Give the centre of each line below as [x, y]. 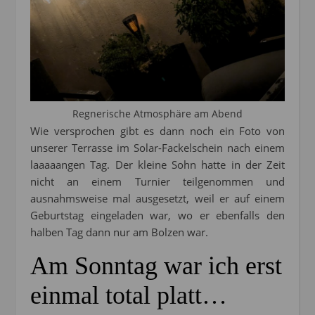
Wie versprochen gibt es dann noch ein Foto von [157, 131]
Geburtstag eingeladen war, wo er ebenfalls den [157, 216]
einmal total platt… [129, 296]
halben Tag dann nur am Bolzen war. [119, 232]
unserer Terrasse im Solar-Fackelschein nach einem [157, 148]
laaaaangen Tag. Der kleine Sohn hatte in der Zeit [157, 165]
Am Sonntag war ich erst [156, 266]
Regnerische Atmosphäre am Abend [157, 114]
